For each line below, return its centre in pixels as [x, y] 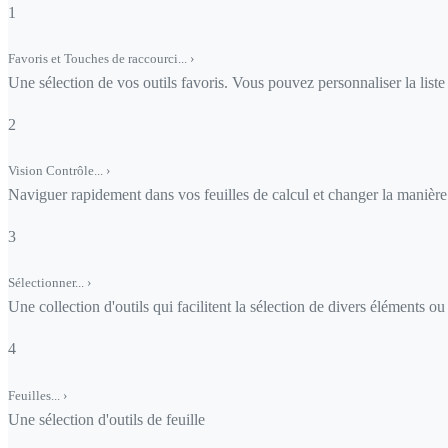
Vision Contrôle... [57, 171]
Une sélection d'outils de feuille [106, 419]
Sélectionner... [47, 283]
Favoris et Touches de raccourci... [99, 59]
